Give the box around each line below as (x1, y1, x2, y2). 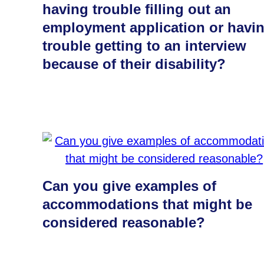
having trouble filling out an (42, 1, 231, 17)
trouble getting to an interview (42, 38, 246, 54)
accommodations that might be (42, 196, 252, 212)
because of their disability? (42, 56, 226, 72)
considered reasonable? (42, 214, 205, 230)
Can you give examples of (42, 178, 216, 194)
